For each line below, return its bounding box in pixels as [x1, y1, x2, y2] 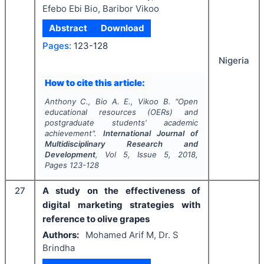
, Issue [127, 150, 164, 159]
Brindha [42, 242, 75, 253]
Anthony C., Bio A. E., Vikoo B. [44, 97, 171, 106]
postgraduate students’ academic [44, 118, 199, 127]
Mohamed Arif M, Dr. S [85, 229, 179, 240]
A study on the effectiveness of [42, 185, 200, 196]
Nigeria [218, 55, 249, 66]
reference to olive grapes [42, 213, 150, 225]
